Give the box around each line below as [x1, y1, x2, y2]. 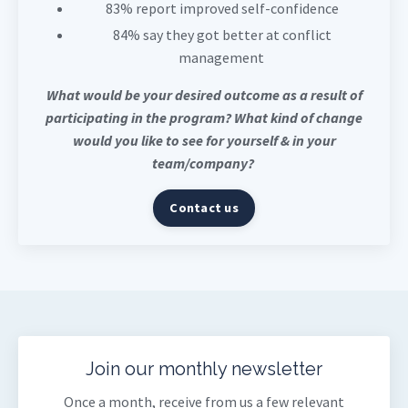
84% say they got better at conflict [113, 25, 331, 44]
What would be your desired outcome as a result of [46, 85, 362, 104]
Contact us [169, 199, 239, 216]
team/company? [151, 153, 257, 172]
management [178, 47, 267, 66]
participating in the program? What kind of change [46, 107, 362, 127]
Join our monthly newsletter [86, 357, 322, 380]
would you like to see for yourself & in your [72, 130, 336, 149]
